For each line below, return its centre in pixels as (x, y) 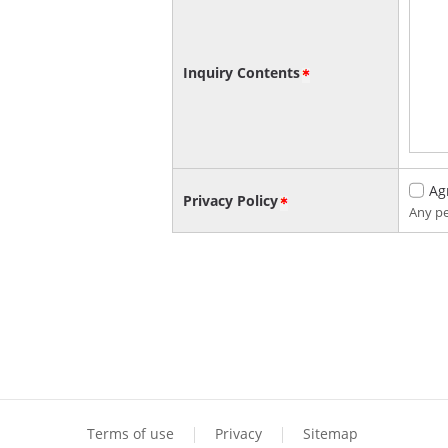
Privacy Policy (230, 200)
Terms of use (130, 433)
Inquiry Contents (241, 73)
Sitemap (330, 433)
